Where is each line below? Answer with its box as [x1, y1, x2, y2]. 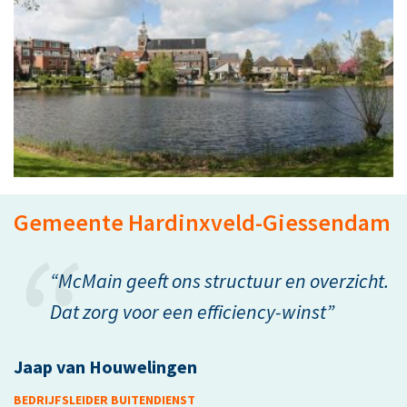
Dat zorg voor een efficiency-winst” [50, 298, 334, 324]
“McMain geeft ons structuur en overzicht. [50, 267, 389, 293]
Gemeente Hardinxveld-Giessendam [14, 206, 391, 237]
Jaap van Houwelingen [14, 354, 197, 378]
